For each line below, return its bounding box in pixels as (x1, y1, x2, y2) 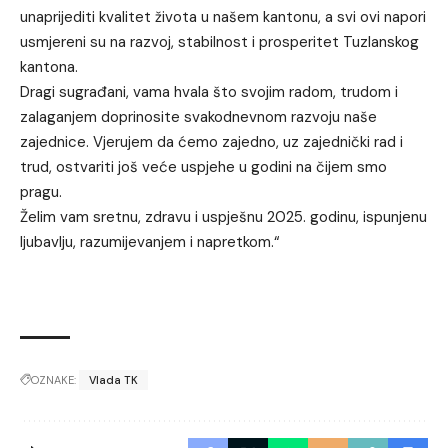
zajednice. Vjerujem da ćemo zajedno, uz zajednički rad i (20, 132, 403, 153)
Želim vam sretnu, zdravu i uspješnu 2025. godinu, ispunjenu (20, 207, 427, 228)
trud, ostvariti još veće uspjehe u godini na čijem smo (20, 157, 387, 178)
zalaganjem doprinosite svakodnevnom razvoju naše (20, 107, 377, 128)
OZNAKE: (31, 372, 76, 387)
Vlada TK (89, 372, 138, 387)
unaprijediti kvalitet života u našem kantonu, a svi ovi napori (20, 7, 426, 28)
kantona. (20, 57, 78, 78)
